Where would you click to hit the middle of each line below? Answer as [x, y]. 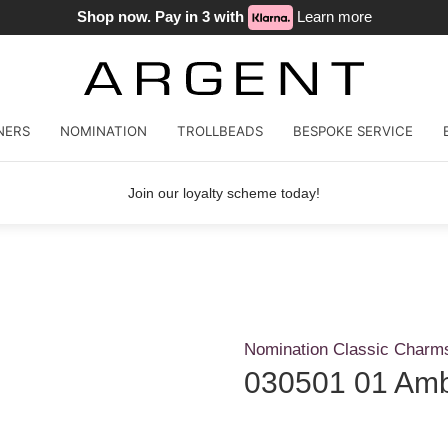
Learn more [334, 16]
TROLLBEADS [219, 130]
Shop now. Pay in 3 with [162, 16]
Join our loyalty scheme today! [223, 193]
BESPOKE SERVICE [352, 130]
